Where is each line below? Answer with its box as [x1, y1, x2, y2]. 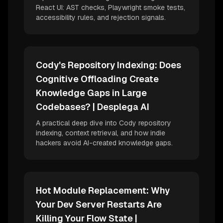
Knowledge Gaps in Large [36, 87, 147, 99]
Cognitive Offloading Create [36, 73, 159, 85]
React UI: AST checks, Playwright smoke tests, [36, 2, 185, 12]
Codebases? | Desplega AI [36, 101, 149, 112]
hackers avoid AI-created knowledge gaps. [36, 138, 173, 147]
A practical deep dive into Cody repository [36, 118, 171, 127]
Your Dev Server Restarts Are [36, 198, 162, 210]
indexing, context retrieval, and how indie [36, 128, 165, 137]
